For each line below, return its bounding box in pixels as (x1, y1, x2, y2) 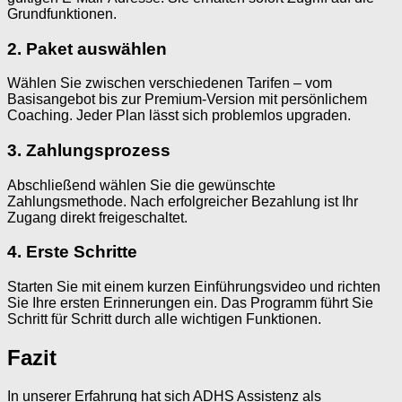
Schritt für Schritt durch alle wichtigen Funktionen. (7, 311, 321, 328)
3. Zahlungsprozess (7, 140, 170, 160)
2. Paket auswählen (7, 39, 167, 58)
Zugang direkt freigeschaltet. (7, 209, 188, 225)
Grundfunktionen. (7, 5, 117, 22)
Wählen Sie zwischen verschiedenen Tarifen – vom (7, 75, 332, 92)
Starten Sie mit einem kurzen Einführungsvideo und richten (7, 279, 380, 295)
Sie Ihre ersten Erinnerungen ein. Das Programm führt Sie (7, 295, 373, 311)
